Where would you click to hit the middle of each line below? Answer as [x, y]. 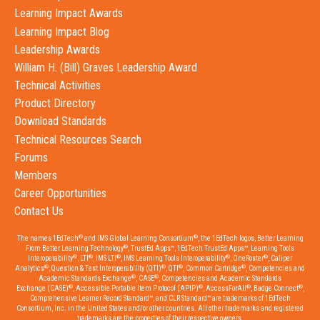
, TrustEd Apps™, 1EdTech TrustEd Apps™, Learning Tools [211, 249]
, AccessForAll [224, 289]
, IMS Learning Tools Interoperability [173, 259]
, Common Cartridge [212, 269]
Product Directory [55, 104]
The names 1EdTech [47, 239]
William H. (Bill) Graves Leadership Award [106, 67]
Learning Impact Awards [69, 14]
